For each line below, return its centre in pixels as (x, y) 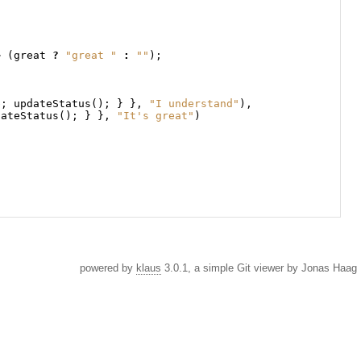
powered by (108, 268)
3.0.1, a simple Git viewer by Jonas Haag (259, 268)
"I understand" (194, 104)
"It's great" (155, 116)
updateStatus (52, 104)
